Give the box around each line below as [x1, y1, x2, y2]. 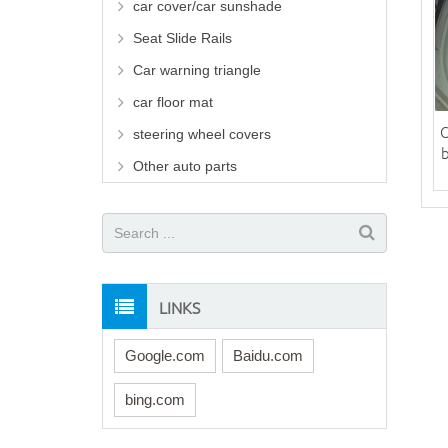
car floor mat [133, 94, 213, 111]
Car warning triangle [133, 62, 261, 79]
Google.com [125, 346, 205, 364]
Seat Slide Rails [133, 30, 232, 47]
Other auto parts [133, 158, 237, 175]
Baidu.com [233, 346, 303, 364]
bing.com [125, 390, 185, 408]
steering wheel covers [133, 126, 271, 143]
